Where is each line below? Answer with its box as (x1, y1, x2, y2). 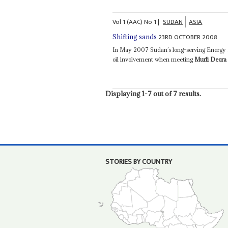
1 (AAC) (123, 16, 143, 27)
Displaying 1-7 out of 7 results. (105, 89, 201, 98)
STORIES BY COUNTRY (105, 156, 172, 168)
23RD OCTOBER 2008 (158, 31, 218, 43)
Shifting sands (112, 32, 157, 41)
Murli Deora (194, 55, 227, 63)
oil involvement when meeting (112, 55, 195, 63)
